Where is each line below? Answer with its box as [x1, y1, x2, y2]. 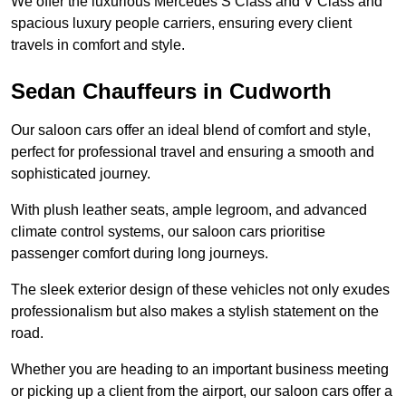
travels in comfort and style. [11, 37, 185, 53]
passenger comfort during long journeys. [11, 246, 268, 262]
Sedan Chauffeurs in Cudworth [11, 79, 332, 104]
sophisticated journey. [11, 166, 150, 182]
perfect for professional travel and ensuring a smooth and [11, 144, 374, 160]
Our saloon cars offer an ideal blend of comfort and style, [11, 122, 371, 139]
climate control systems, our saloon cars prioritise [11, 224, 325, 240]
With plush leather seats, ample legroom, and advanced [11, 202, 367, 218]
